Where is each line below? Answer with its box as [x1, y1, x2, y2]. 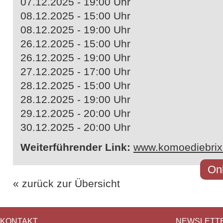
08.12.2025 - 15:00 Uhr [20, 10, 130, 21]
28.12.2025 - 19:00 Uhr [20, 94, 130, 105]
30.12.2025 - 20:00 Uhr [20, 121, 130, 133]
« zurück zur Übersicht [13, 178, 120, 189]
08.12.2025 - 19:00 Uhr [20, 24, 130, 35]
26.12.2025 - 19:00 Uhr [20, 52, 130, 63]
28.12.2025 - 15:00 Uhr [20, 80, 130, 91]
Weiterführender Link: [20, 141, 130, 153]
